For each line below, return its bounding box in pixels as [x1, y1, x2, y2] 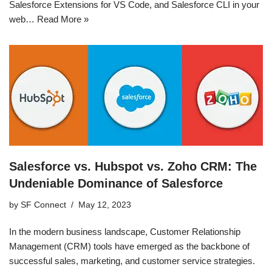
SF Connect [21, 200, 66, 209]
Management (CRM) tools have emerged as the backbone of [9, 240, 250, 251]
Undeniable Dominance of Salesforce [9, 176, 223, 190]
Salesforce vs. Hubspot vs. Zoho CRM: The [9, 159, 257, 173]
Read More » [37, 13, 89, 24]
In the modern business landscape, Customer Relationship [9, 226, 240, 237]
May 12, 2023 [78, 200, 131, 209]
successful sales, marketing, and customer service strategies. [9, 255, 255, 266]
